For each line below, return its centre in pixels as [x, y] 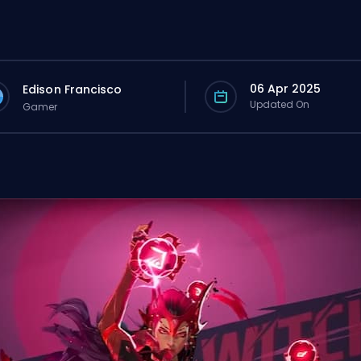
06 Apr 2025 [285, 89]
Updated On [280, 104]
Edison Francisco [73, 89]
